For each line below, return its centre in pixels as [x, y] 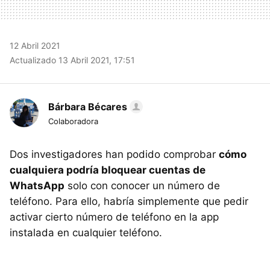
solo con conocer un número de [142, 185]
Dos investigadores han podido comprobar [114, 154]
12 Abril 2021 [35, 45]
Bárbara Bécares [88, 106]
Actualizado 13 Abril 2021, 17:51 [72, 60]
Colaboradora [73, 121]
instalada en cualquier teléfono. [86, 232]
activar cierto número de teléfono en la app [114, 217]
